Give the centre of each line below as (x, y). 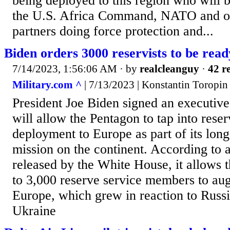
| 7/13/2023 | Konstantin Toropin (155, 85)
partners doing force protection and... (113, 31)
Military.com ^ (47, 85)
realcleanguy (169, 69)
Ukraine (34, 211)
